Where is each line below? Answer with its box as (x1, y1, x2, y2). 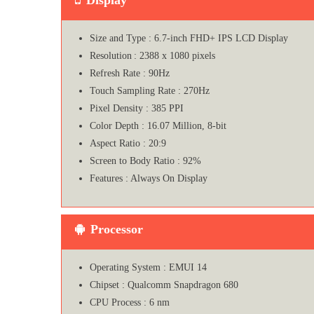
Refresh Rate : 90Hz (90, 67, 170, 78)
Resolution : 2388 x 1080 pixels (90, 50, 215, 61)
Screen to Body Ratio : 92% (90, 155, 201, 166)
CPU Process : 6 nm (90, 296, 170, 308)
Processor (90, 221, 143, 236)
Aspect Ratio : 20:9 (90, 137, 166, 149)
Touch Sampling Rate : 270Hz (90, 85, 210, 96)
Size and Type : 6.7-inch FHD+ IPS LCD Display (90, 32, 288, 43)
